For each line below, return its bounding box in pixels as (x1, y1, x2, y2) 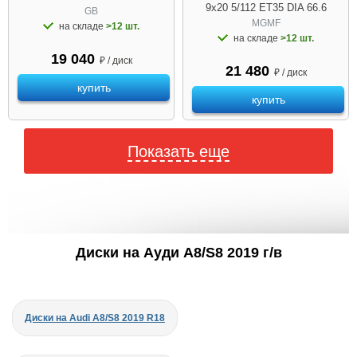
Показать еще (127, 142, 229, 160)
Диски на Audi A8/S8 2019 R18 (25, 312, 165, 324)
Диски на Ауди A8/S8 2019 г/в (75, 244, 282, 261)
